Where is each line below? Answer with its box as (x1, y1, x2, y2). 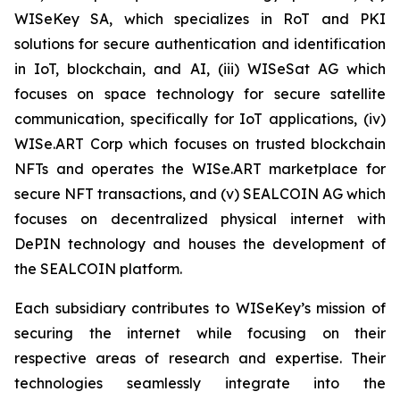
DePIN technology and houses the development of (14, 235, 386, 253)
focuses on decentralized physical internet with (14, 210, 386, 228)
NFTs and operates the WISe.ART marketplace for (14, 160, 386, 178)
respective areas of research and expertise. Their (14, 349, 386, 367)
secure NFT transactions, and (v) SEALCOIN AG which (14, 185, 386, 203)
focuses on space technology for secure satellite (14, 85, 386, 103)
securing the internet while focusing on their (14, 324, 386, 342)
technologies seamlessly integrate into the (14, 374, 386, 392)
